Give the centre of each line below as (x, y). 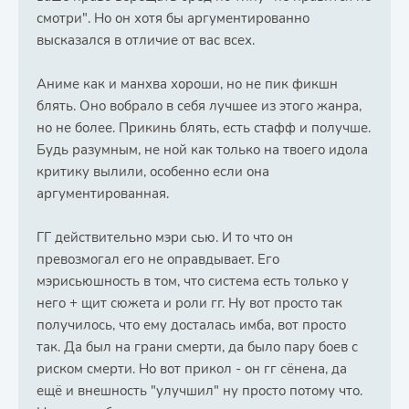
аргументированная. (103, 194)
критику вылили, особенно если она (153, 172)
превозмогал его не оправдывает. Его (158, 259)
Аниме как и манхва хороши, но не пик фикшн (187, 84)
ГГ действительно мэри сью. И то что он (165, 237)
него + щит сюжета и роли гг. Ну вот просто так (189, 303)
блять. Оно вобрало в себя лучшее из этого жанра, (199, 106)
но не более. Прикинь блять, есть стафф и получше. (204, 128)
